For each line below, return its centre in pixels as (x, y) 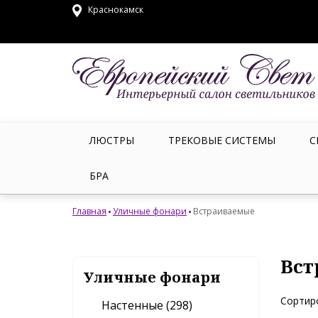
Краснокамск (115, 10)
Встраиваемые (224, 211)
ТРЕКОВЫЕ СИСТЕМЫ (222, 140)
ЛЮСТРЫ (112, 140)
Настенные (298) (147, 305)
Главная (89, 211)
